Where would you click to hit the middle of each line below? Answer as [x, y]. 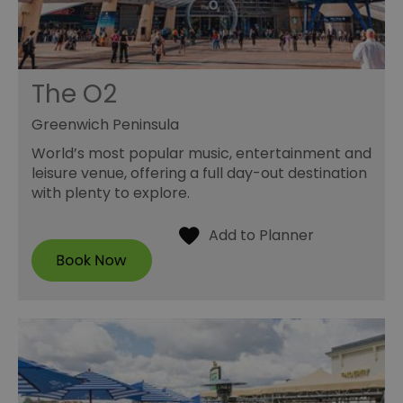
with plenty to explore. [111, 193]
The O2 [74, 94]
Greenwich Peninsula [105, 125]
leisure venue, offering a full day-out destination [199, 174]
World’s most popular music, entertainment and [201, 154]
